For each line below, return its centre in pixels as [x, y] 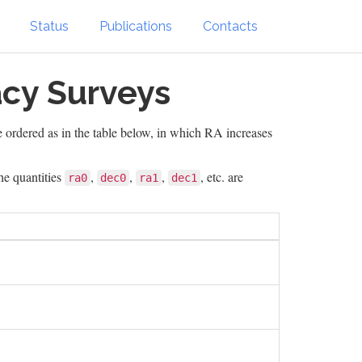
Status [49, 26]
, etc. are [222, 177]
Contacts [230, 26]
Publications [136, 26]
